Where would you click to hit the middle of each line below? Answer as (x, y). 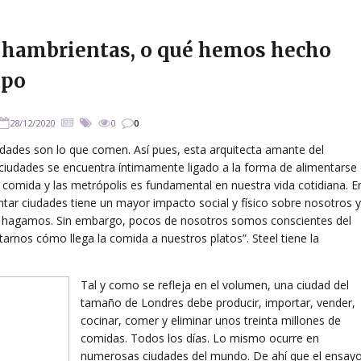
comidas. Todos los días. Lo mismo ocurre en (200, 338)
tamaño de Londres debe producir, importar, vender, (218, 302)
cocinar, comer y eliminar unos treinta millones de (211, 320)
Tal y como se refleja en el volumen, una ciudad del (215, 284)
